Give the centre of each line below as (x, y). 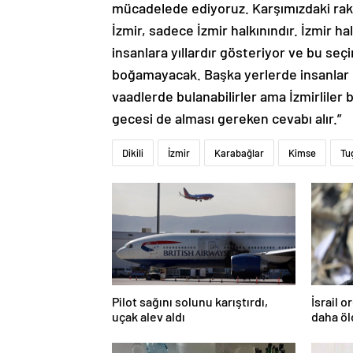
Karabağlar (239, 153)
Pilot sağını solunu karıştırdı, (190, 302)
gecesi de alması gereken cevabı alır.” (227, 119)
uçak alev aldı (149, 317)
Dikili (133, 153)
